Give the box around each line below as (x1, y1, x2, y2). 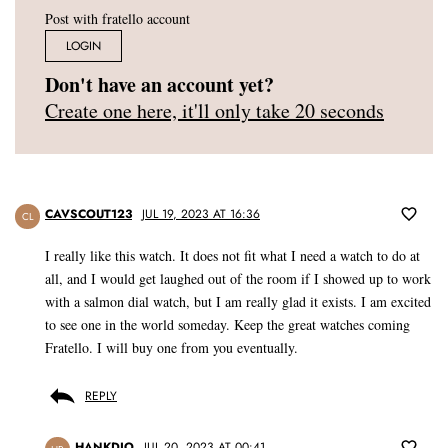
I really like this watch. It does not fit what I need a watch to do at (45, 246, 420, 266)
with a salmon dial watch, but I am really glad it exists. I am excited (45, 292, 431, 312)
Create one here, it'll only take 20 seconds (45, 97, 384, 125)
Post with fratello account (45, 9, 190, 29)
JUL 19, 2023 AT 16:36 (142, 205, 260, 224)
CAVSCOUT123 (45, 205, 132, 224)
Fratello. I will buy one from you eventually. (45, 338, 298, 358)
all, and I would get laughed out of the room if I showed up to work (45, 269, 431, 289)
